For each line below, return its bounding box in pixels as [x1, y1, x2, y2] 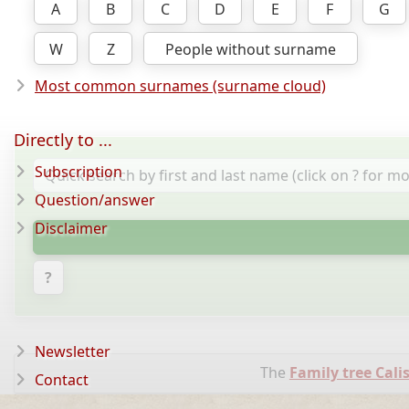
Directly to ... [14, 129, 112, 151]
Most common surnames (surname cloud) [35, 76, 326, 97]
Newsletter [35, 341, 110, 362]
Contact [35, 370, 89, 390]
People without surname [165, 39, 336, 60]
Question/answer [35, 190, 155, 210]
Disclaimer [35, 218, 108, 238]
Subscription [35, 162, 122, 182]
